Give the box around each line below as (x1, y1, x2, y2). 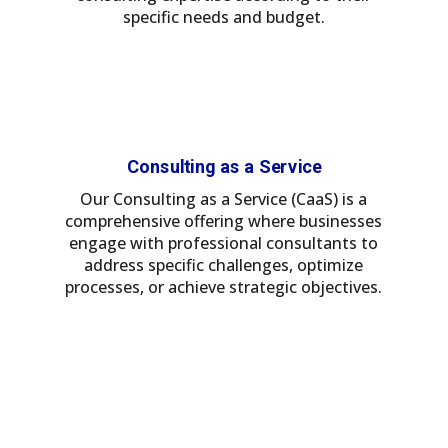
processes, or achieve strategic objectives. (65, 276, 383, 299)
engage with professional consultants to (69, 232, 379, 255)
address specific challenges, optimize (84, 254, 364, 277)
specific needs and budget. (122, 6, 325, 29)
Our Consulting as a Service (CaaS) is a (80, 188, 368, 211)
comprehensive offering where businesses (65, 210, 383, 233)
